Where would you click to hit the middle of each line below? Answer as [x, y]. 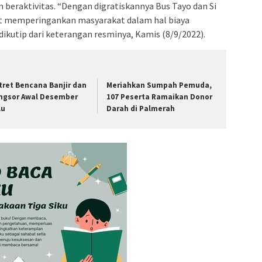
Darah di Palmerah [141, 108]
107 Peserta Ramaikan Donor [160, 96]
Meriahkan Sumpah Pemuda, [159, 85]
